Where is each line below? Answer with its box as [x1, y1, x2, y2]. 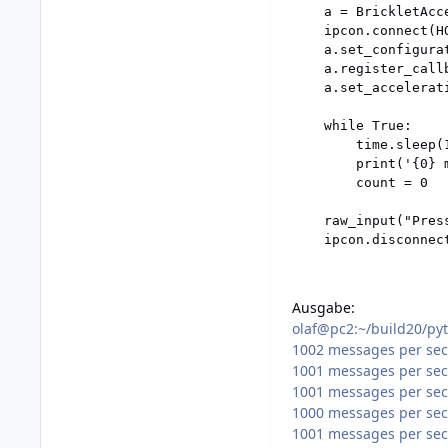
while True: [292, 118, 412, 134]
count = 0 [292, 175, 428, 191]
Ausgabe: [292, 298, 355, 318]
